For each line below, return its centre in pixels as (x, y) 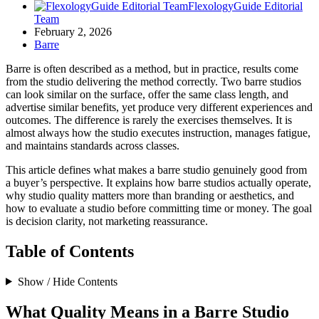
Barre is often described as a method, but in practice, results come (152, 68)
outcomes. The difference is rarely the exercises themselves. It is (149, 120)
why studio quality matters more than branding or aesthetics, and (150, 195)
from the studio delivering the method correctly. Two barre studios (153, 81)
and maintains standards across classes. (93, 145)
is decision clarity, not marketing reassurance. (107, 221)
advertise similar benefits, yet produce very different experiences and (159, 107)
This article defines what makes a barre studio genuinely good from (156, 169)
